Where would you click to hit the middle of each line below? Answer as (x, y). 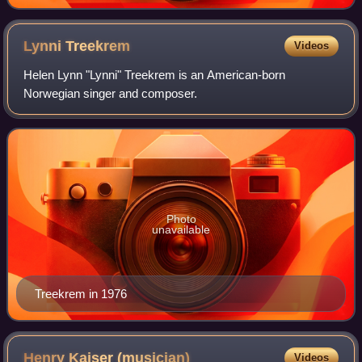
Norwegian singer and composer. (111, 94)
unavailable (181, 230)
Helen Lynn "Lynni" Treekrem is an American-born (155, 75)
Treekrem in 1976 (81, 294)
